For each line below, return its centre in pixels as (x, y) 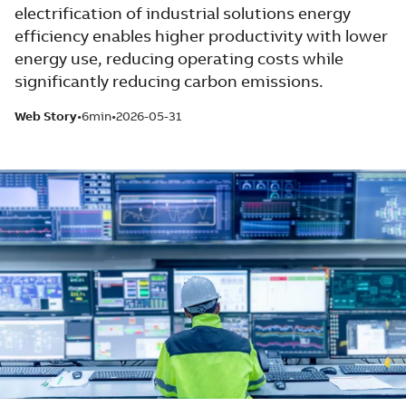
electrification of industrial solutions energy (183, 13)
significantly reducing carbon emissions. (169, 81)
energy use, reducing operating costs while (179, 58)
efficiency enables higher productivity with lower (201, 36)
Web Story (46, 116)
